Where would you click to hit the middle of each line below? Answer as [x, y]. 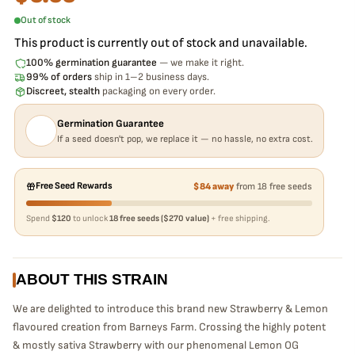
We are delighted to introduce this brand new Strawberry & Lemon [170, 309]
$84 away [214, 186]
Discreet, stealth [63, 92]
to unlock [90, 219]
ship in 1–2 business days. [151, 77]
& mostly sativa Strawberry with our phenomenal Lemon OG [156, 345]
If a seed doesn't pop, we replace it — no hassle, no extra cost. [185, 139]
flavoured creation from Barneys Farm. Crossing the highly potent [169, 327]
